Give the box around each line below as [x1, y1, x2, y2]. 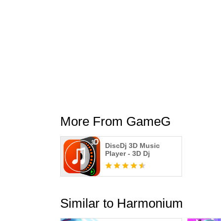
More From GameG [60, 114, 171, 129]
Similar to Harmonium [60, 196, 183, 211]
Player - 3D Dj [105, 149, 150, 157]
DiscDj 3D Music [105, 142, 160, 149]
